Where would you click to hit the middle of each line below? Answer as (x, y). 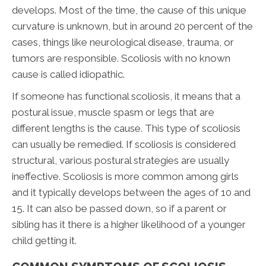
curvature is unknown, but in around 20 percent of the (132, 26)
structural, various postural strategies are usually (121, 160)
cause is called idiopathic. (68, 74)
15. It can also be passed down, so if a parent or (119, 208)
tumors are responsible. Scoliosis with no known (121, 58)
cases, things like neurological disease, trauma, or (123, 42)
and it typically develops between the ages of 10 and (131, 192)
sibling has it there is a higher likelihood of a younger (129, 224)
